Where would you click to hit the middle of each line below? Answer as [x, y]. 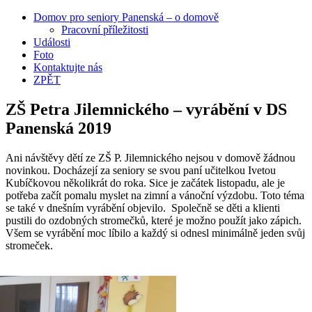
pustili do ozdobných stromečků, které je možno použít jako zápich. [154, 220]
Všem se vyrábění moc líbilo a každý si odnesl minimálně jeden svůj [155, 233]
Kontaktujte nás [68, 67]
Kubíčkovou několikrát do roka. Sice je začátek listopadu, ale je [145, 182]
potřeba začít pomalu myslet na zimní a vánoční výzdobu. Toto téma [155, 195]
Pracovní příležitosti [105, 30]
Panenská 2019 [58, 128]
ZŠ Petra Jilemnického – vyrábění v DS [146, 109]
